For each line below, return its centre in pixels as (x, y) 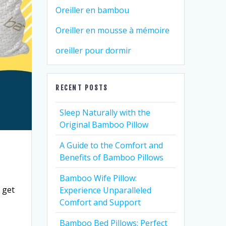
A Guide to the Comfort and (111, 145)
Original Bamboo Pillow (104, 125)
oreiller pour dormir (94, 50)
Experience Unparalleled (106, 190)
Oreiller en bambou (93, 10)
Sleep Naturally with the (105, 112)
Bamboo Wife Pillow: (98, 178)
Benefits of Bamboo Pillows (112, 157)
